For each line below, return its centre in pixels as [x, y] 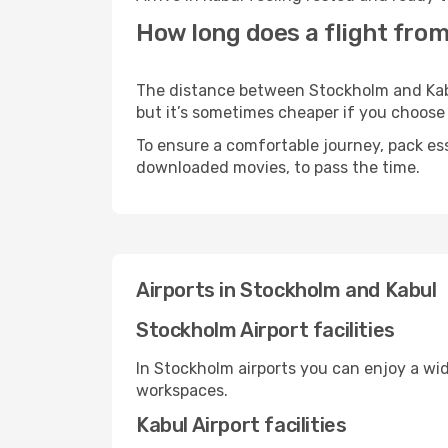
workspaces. [182, 390]
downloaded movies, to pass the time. [278, 167]
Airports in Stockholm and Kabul [286, 290]
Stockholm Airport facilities [265, 330]
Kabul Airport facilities [241, 425]
